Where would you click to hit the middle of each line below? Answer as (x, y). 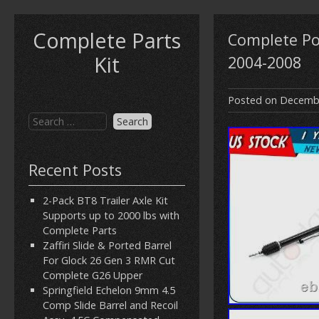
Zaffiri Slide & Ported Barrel (107, 245)
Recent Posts (75, 170)
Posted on (254, 100)
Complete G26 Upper (93, 275)
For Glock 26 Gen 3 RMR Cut (109, 260)
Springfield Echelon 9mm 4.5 (109, 290)
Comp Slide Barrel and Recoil (110, 305)
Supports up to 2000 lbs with (111, 215)
